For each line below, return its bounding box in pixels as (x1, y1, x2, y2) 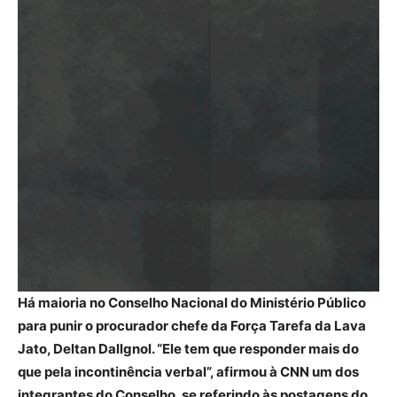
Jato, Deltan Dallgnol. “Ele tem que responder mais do (18, 340, 359, 357)
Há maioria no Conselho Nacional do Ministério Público (18, 294, 366, 311)
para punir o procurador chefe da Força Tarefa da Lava (18, 317, 366, 334)
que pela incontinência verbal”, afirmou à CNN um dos (18, 363, 359, 380)
